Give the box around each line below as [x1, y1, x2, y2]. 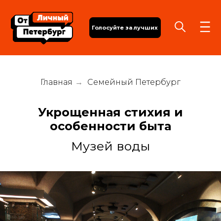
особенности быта [50, 119, 171, 134]
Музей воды [71, 139, 150, 154]
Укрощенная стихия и [38, 105, 183, 120]
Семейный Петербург [87, 77, 181, 87]
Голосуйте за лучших [66, 17, 113, 22]
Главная [40, 77, 73, 87]
